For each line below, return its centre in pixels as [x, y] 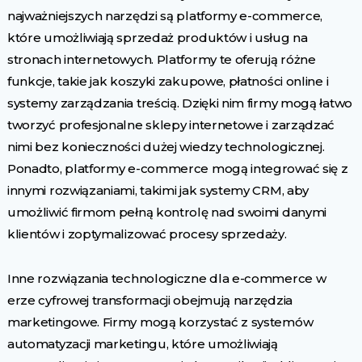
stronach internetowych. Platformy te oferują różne [161, 60]
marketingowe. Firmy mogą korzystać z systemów [160, 322]
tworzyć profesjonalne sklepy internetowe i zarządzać [171, 125]
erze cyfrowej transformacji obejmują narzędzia [149, 301]
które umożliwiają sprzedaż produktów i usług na [157, 38]
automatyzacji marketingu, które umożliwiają [142, 344]
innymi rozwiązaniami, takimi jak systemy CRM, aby [158, 191]
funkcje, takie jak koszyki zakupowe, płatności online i [168, 82]
